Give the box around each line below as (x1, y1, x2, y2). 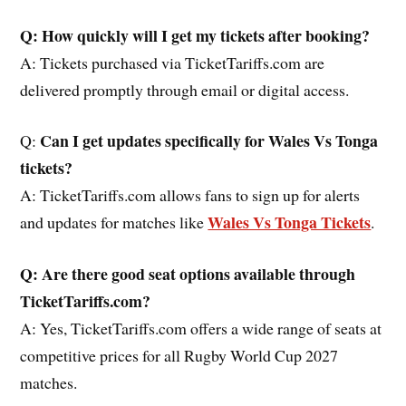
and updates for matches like (20, 211, 208, 234)
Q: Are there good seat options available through (20, 262, 356, 286)
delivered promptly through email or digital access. (20, 78, 350, 101)
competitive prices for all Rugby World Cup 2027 (20, 344, 339, 367)
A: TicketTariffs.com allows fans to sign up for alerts (20, 184, 361, 207)
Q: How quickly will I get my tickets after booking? (20, 23, 371, 47)
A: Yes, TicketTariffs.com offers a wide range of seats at (20, 317, 382, 340)
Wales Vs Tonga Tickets (208, 210, 372, 235)
